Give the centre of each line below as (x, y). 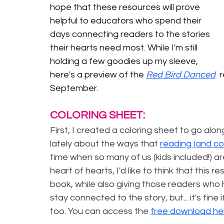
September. (74, 88)
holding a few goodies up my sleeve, (125, 61)
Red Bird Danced (181, 75)
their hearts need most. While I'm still (125, 48)
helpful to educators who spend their (127, 21)
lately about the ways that (105, 144)
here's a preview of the (98, 75)
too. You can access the (100, 211)
